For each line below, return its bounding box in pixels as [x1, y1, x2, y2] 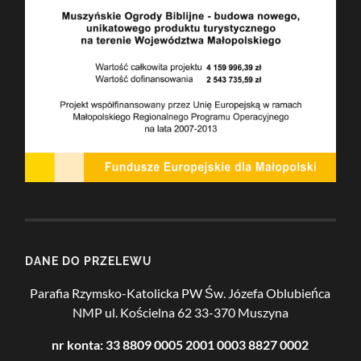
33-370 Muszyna [193, 305, 288, 320]
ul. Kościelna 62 [104, 305, 192, 320]
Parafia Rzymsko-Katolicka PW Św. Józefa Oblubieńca [30, 285, 331, 301]
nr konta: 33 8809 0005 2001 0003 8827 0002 [52, 337, 309, 352]
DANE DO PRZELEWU [25, 254, 153, 268]
